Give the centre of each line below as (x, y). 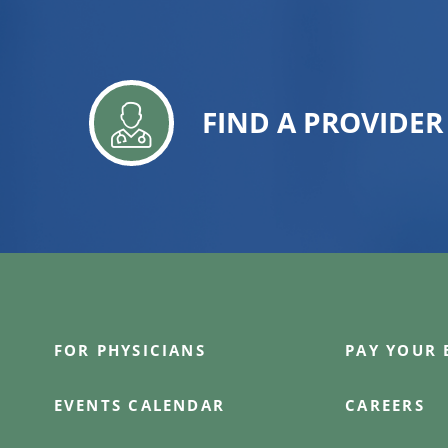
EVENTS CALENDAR (139, 405)
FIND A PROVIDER (322, 122)
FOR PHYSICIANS (129, 350)
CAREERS (385, 405)
